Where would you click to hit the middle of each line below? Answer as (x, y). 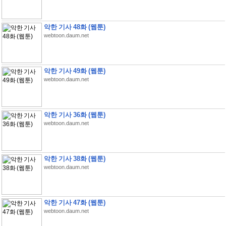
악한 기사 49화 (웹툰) (74, 71)
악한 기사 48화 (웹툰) (74, 27)
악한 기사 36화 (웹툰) (74, 115)
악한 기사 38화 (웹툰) (74, 159)
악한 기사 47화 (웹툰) (74, 203)
